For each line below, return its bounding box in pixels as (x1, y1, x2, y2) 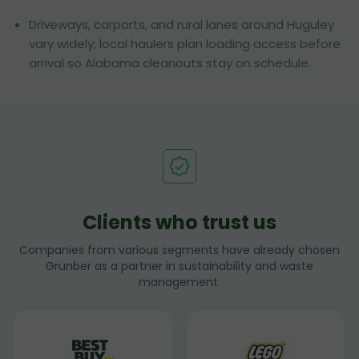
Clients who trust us (83, 209, 276, 236)
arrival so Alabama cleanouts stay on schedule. (29, 54, 311, 71)
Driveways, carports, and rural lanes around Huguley (29, 16, 334, 33)
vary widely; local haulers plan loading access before (29, 35, 341, 52)
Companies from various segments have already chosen (19, 242, 340, 258)
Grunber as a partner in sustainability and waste (46, 258, 313, 274)
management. (139, 274, 220, 290)
